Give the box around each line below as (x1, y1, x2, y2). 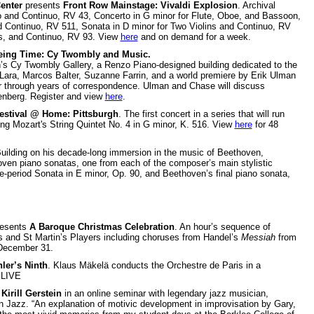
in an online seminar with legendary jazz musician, (61, 287, 268, 299)
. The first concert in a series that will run (118, 108, 285, 119)
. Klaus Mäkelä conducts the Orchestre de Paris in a (47, 259, 261, 271)
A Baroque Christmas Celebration (26, 221, 175, 232)
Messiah (240, 231, 275, 243)
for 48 (252, 118, 278, 130)
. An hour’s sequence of (174, 221, 271, 232)
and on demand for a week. (137, 31, 251, 42)
